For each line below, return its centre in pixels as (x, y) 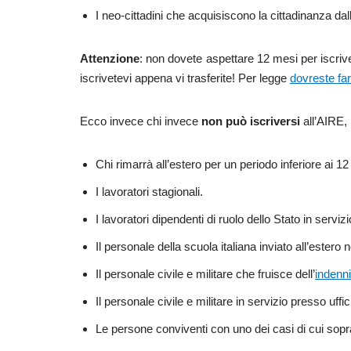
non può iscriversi (251, 121)
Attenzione (110, 58)
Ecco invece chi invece (141, 121)
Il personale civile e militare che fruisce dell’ (205, 273)
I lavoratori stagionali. (149, 191)
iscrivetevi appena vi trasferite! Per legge (185, 78)
